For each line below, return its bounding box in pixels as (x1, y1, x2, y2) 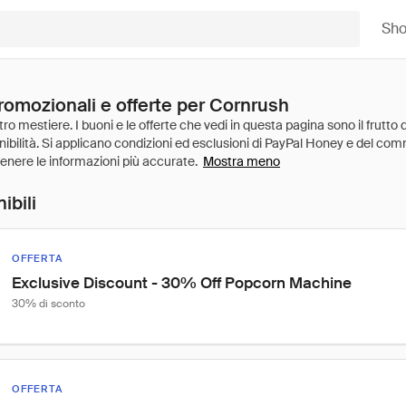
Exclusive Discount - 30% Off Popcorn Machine (12, 273, 352, 293)
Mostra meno (203, 153, 280, 169)
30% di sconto (12, 296, 85, 311)
